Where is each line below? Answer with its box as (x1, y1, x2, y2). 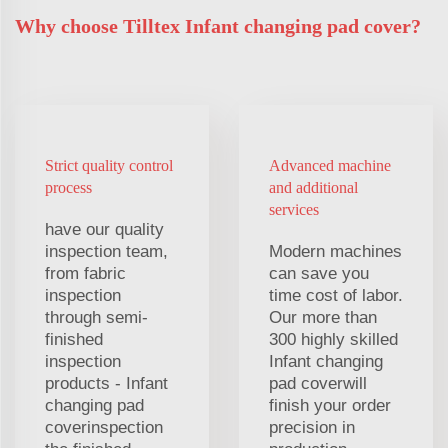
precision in (269, 417, 355, 437)
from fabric (45, 263, 126, 283)
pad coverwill (269, 373, 367, 393)
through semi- (45, 307, 148, 327)
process (45, 178, 92, 196)
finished (45, 329, 103, 349)
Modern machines (269, 241, 402, 261)
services (269, 200, 319, 218)
